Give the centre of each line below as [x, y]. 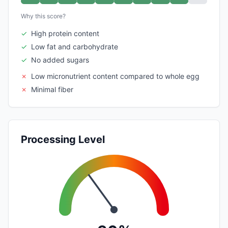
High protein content [65, 33]
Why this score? [43, 16]
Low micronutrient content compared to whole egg [115, 76]
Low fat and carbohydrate [75, 46]
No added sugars [60, 60]
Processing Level [63, 139]
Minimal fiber [52, 89]
